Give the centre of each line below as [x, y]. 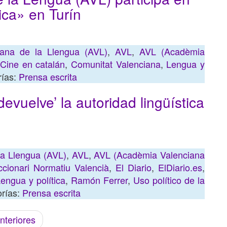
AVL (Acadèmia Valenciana [149, 155]
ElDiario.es [180, 167]
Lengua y [186, 64]
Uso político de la [169, 180]
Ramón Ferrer [99, 180]
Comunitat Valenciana [116, 64]
